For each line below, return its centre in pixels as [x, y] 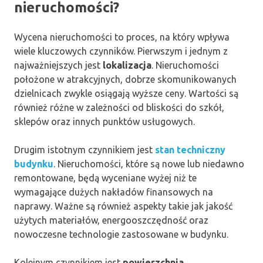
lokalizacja [127, 65]
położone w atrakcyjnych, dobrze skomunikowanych [125, 79]
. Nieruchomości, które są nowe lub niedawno [149, 163]
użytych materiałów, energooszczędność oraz [111, 220]
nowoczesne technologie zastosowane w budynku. [121, 234]
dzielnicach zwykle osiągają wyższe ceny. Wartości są [126, 93]
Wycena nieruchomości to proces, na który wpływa [122, 37]
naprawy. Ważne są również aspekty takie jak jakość [123, 206]
